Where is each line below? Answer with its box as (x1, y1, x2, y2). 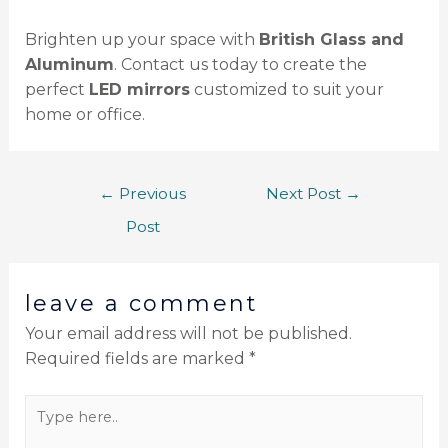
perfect (24, 79, 89, 99)
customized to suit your (189, 79, 384, 99)
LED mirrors (88, 79, 190, 99)
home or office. (24, 104, 145, 124)
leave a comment (24, 289, 259, 317)
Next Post (265, 183, 345, 203)
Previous (115, 183, 187, 203)
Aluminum (24, 54, 114, 74)
